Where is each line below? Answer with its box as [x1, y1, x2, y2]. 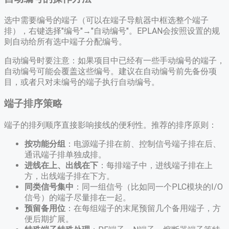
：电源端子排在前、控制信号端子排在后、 [65, 139, 221, 149]
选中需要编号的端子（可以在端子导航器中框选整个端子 [4, 15, 209, 25]
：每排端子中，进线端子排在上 [98, 161, 213, 171]
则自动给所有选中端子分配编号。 [4, 36, 127, 47]
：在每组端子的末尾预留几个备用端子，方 [65, 203, 221, 214]
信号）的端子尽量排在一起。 [25, 193, 131, 203]
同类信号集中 [25, 182, 74, 192]
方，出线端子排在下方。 [25, 171, 114, 181]
